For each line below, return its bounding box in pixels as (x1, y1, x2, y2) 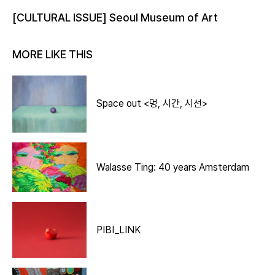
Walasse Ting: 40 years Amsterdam (96, 161, 250, 173)
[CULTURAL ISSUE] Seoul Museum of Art (12, 10, 218, 24)
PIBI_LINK (96, 223, 141, 236)
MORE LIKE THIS (12, 47, 93, 61)
